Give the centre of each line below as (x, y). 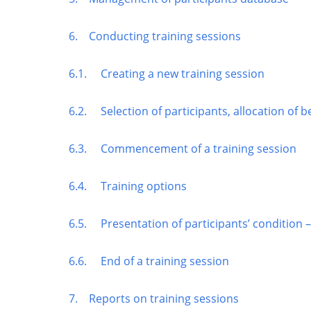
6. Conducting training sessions (155, 36)
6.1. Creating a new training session (167, 73)
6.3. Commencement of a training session (183, 148)
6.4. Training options (128, 186)
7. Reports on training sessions (154, 298)
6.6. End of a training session (149, 261)
